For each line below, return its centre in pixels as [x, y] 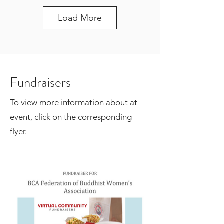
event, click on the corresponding [71, 117]
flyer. [18, 131]
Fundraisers [40, 82]
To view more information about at [74, 102]
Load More [80, 18]
